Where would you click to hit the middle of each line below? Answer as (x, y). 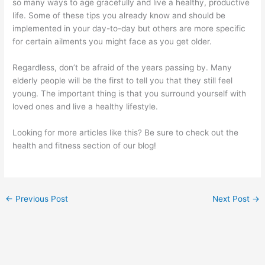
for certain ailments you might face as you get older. (112, 42)
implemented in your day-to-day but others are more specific (129, 29)
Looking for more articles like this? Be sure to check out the (126, 133)
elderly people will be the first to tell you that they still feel (123, 81)
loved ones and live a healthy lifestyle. (85, 107)
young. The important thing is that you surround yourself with (130, 94)
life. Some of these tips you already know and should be (119, 16)
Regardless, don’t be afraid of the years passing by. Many (122, 68)
